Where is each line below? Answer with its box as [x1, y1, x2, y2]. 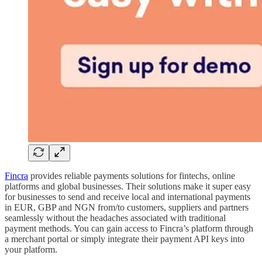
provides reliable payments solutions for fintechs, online [28, 170, 235, 181]
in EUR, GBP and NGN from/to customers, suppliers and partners [5, 202, 249, 212]
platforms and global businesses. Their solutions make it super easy [5, 181, 251, 191]
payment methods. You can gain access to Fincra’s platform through [5, 223, 253, 233]
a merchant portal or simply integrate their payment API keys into [5, 233, 244, 244]
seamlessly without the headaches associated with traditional [5, 212, 226, 223]
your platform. [5, 244, 60, 254]
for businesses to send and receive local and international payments [5, 191, 250, 202]
